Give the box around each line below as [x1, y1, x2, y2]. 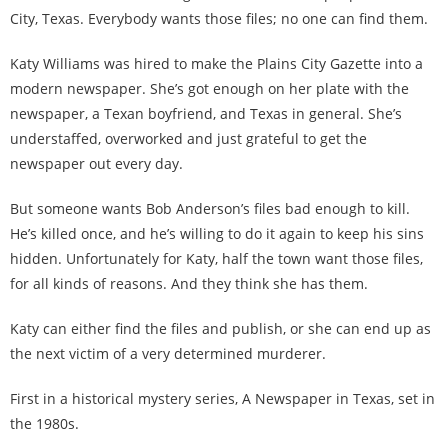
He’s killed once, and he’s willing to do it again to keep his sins [10, 224, 424, 243]
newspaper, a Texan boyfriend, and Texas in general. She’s [10, 104, 402, 123]
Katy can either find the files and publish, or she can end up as [10, 319, 431, 338]
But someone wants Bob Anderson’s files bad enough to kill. [10, 199, 410, 218]
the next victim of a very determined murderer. [10, 344, 326, 363]
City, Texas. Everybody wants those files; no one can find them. [10, 9, 428, 28]
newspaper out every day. [10, 154, 183, 173]
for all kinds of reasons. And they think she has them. [10, 274, 368, 293]
